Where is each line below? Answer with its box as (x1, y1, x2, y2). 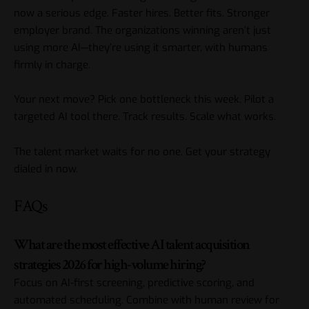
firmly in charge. (14, 57, 90, 72)
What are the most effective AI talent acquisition (14, 235, 250, 254)
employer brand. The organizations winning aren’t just (14, 23, 271, 37)
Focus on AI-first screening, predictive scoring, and (14, 275, 255, 290)
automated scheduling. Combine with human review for (14, 292, 279, 307)
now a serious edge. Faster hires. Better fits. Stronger (14, 6, 270, 20)
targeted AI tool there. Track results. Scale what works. (14, 110, 276, 124)
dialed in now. (14, 161, 78, 176)
